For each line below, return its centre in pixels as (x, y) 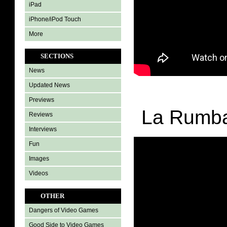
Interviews (43, 129)
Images (39, 159)
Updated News (49, 85)
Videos (39, 173)
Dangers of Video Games (64, 211)
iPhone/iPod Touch (55, 19)
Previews (42, 100)
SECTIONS (57, 56)
